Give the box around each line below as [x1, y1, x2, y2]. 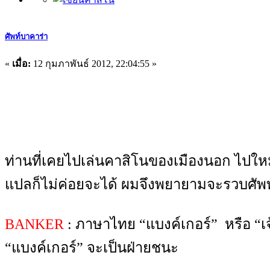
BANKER [5, 216, 64, 232]
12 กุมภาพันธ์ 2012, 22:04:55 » [31, 58, 157, 69]
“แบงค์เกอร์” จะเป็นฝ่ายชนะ [5, 240, 178, 256]
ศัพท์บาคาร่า [5, 31, 48, 41]
